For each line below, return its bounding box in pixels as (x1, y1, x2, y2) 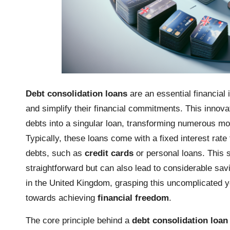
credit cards (85, 148, 133, 158)
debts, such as (26, 148, 85, 158)
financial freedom (98, 193, 169, 203)
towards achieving (26, 193, 98, 203)
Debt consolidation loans (26, 88, 127, 99)
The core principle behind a (26, 215, 132, 225)
